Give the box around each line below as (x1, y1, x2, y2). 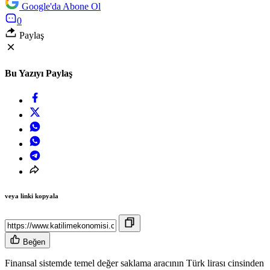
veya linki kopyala (5, 192, 58, 200)
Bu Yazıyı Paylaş (5, 68, 72, 79)
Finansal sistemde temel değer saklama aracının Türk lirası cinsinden (5, 258, 264, 269)
